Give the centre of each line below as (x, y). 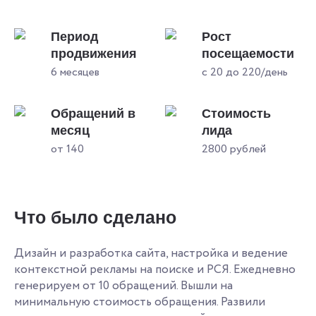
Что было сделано (95, 217)
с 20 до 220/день (245, 72)
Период (74, 36)
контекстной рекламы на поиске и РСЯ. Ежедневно (155, 269)
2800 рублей (234, 149)
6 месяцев (75, 72)
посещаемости (248, 53)
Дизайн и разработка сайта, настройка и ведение (151, 253)
